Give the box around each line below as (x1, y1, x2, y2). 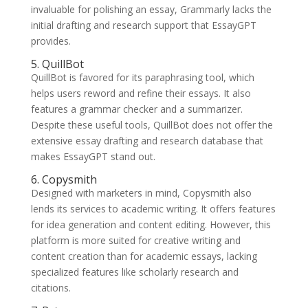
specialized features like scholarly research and (30, 265, 239, 279)
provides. (30, 34, 71, 48)
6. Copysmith (30, 172, 97, 188)
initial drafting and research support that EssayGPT (30, 19, 256, 32)
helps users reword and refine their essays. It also (30, 87, 251, 100)
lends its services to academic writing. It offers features (30, 202, 276, 216)
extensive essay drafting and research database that (30, 134, 263, 148)
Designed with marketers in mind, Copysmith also (30, 186, 252, 200)
